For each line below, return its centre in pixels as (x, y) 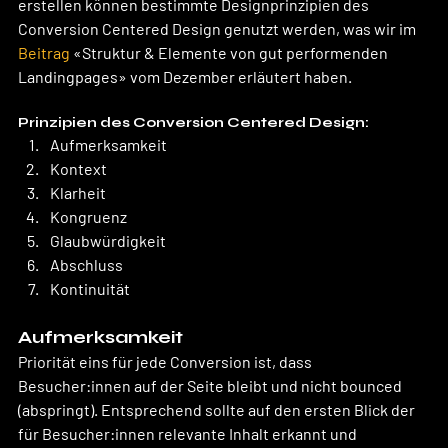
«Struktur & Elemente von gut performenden (230, 52)
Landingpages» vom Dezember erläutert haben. (186, 76)
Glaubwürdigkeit (108, 240)
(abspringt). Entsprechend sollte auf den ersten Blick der (218, 409)
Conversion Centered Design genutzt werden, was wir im (218, 28)
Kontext (78, 168)
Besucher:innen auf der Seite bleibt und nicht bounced (211, 385)
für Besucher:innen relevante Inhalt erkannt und (189, 433)
